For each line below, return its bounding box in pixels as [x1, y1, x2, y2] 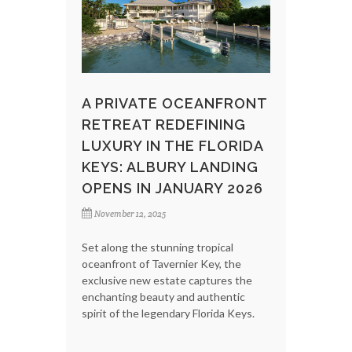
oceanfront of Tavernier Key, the [82, 256, 241, 270]
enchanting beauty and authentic [82, 289, 245, 303]
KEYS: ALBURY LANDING [82, 158, 258, 175]
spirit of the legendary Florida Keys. [82, 306, 255, 320]
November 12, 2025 [94, 207, 166, 219]
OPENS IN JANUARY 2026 [82, 179, 263, 196]
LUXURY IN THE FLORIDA [82, 137, 263, 154]
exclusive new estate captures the [82, 273, 252, 287]
